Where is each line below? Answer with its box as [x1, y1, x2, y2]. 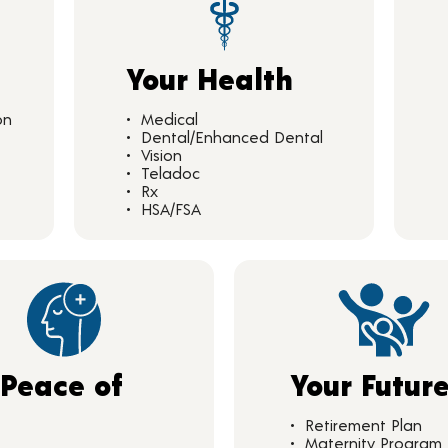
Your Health [125, 60, 293, 96]
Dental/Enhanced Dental [140, 127, 323, 146]
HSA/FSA [140, 199, 201, 218]
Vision [140, 145, 182, 164]
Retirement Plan [305, 415, 422, 434]
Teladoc [140, 163, 200, 182]
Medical [140, 109, 198, 128]
